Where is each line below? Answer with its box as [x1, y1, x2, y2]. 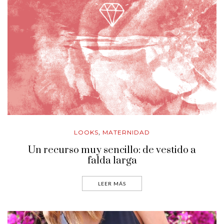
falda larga [87, 154, 137, 167]
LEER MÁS [98, 180, 126, 187]
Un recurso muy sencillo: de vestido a [28, 144, 196, 157]
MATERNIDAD [102, 128, 150, 136]
